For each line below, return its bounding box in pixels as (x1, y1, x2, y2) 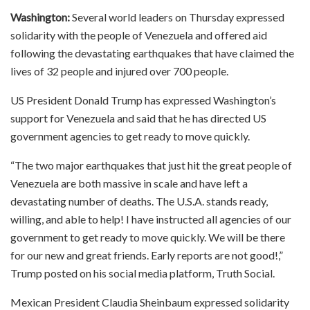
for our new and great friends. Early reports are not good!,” (10, 248, 283, 262)
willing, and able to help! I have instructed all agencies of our (10, 212, 291, 226)
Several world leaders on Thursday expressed (70, 10, 284, 24)
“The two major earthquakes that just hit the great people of (10, 158, 292, 172)
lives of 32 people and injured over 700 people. (10, 64, 228, 77)
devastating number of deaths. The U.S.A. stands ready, (10, 194, 268, 208)
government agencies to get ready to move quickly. (10, 129, 250, 143)
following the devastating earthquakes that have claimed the (10, 46, 294, 60)
